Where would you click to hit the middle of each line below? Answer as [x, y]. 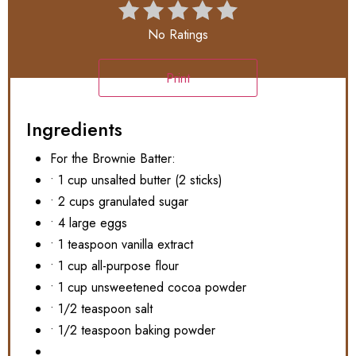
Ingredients [74, 130]
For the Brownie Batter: [113, 159]
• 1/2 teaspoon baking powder [133, 331]
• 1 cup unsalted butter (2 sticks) [136, 180]
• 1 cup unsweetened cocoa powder [148, 288]
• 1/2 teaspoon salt [101, 309]
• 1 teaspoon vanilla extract [122, 245]
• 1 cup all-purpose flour [114, 266]
